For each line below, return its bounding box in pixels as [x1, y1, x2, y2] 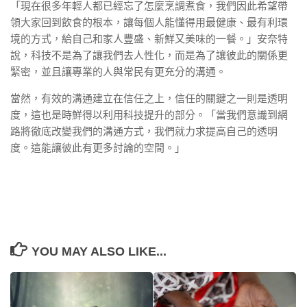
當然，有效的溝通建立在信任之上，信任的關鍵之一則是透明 [10, 92, 288, 104]
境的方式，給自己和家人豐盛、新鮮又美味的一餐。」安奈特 [10, 32, 288, 45]
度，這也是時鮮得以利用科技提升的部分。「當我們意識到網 [10, 108, 288, 121]
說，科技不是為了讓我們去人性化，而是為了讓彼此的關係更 [10, 49, 288, 61]
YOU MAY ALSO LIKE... [31, 244, 167, 258]
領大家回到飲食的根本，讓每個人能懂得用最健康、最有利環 [10, 16, 288, 28]
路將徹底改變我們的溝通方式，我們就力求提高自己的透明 [10, 125, 278, 137]
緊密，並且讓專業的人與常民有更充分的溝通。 [10, 65, 226, 77]
